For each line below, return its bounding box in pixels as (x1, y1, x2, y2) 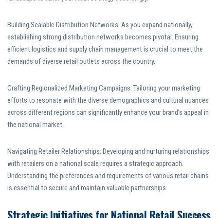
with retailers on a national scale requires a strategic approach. (7, 159, 183, 168)
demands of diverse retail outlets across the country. (7, 57, 155, 66)
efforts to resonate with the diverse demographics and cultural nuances (7, 96, 209, 105)
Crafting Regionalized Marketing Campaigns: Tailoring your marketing (7, 84, 200, 93)
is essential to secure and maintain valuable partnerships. (7, 183, 167, 193)
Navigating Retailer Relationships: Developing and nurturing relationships (7, 147, 209, 156)
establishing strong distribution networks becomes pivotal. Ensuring (7, 33, 199, 42)
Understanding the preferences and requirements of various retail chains (7, 171, 209, 181)
